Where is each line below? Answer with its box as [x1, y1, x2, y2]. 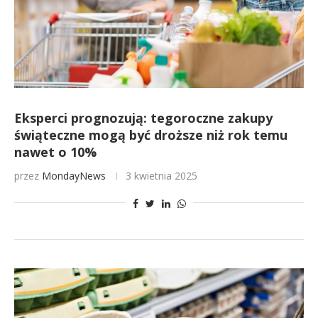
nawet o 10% [14, 143, 97, 160]
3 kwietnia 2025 [126, 169, 197, 182]
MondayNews [42, 169, 106, 182]
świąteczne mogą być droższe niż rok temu [14, 126, 287, 143]
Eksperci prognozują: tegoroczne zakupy [14, 109, 273, 126]
